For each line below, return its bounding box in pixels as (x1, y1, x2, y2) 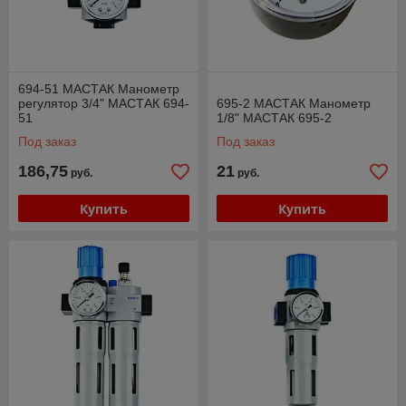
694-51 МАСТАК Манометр (18, 82, 179, 96)
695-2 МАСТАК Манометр (217, 96, 371, 111)
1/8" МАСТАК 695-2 (217, 111, 332, 125)
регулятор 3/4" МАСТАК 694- (18, 96, 189, 111)
